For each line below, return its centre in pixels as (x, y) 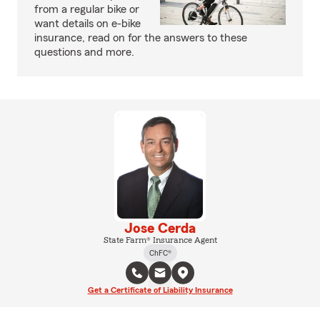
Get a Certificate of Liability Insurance (160, 290)
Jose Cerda (160, 228)
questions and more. (84, 52)
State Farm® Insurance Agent (160, 240)
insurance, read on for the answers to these (141, 37)
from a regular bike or (87, 9)
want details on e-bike (87, 23)
